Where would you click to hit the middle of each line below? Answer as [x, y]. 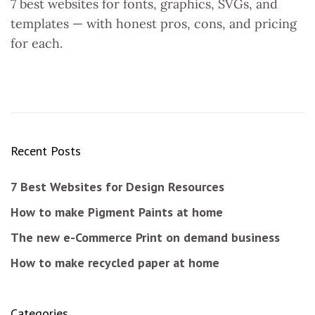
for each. [37, 43]
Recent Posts [46, 151]
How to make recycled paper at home [115, 263]
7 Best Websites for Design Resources [117, 187]
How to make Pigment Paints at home [117, 212]
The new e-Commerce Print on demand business [145, 237]
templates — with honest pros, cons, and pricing [154, 24]
